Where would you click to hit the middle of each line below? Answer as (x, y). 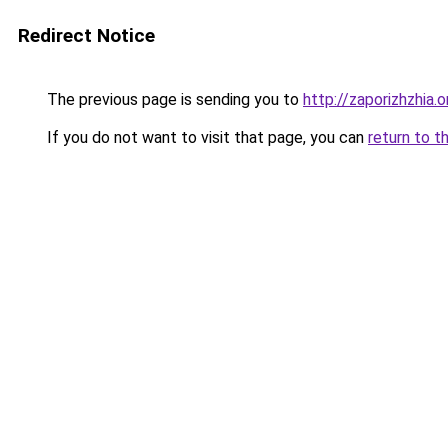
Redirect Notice (86, 35)
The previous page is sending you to (173, 99)
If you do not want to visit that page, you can (205, 137)
